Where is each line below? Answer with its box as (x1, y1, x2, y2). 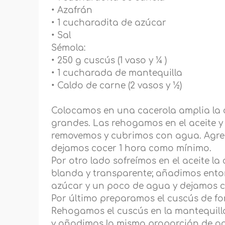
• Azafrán (51, 6, 93, 16)
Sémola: (51, 43, 86, 53)
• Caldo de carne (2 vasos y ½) (51, 81, 182, 91)
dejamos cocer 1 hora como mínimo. (51, 144, 212, 154)
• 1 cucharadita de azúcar (51, 18, 167, 28)
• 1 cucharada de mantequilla (51, 68, 183, 78)
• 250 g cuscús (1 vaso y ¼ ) (51, 56, 167, 66)
